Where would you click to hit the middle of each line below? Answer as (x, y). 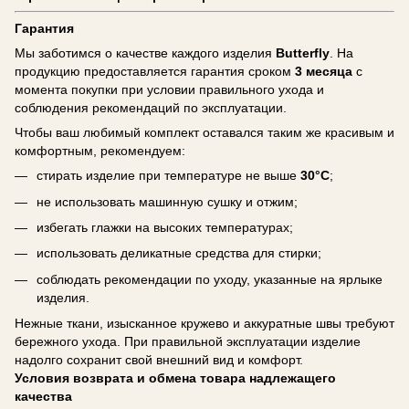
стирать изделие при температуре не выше (168, 176)
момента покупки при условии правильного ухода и (169, 90)
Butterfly (303, 53)
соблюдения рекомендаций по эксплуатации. (151, 108)
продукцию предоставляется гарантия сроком (155, 72)
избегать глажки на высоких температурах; (165, 227)
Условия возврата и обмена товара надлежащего (175, 378)
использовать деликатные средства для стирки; (179, 253)
